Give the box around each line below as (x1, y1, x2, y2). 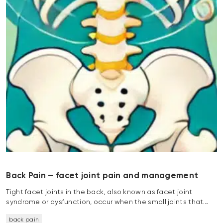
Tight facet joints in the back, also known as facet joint (6, 188, 193, 196)
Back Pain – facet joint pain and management (6, 171, 199, 180)
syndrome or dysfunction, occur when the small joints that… (6, 198, 209, 206)
